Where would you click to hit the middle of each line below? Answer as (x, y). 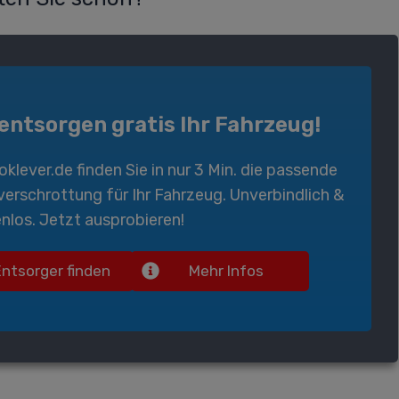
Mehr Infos (227, 271)
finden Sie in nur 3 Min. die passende (206, 171)
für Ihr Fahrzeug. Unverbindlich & (224, 195)
